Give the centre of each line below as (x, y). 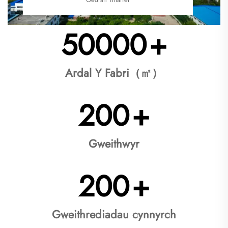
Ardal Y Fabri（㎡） (114, 73)
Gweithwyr (114, 144)
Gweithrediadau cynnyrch (114, 215)
